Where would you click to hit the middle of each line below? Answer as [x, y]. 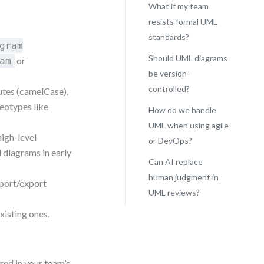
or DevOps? [170, 141]
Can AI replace [175, 162]
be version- [169, 73]
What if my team [178, 6]
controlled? [169, 89]
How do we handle [182, 110]
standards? [169, 37]
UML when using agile [188, 125]
